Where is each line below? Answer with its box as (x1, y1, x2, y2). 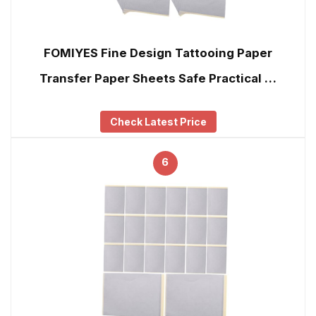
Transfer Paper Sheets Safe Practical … (39, 71, 276, 86)
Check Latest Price (109, 115, 207, 128)
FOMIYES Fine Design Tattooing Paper (44, 46, 272, 61)
